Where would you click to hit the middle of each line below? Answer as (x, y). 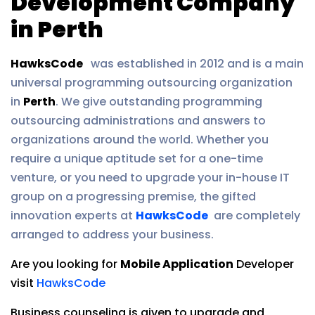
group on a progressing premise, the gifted (133, 197)
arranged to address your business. (112, 234)
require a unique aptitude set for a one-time (137, 159)
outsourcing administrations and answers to (138, 121)
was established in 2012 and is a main (196, 64)
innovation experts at (73, 216)
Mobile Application (177, 264)
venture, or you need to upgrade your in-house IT (150, 178)
